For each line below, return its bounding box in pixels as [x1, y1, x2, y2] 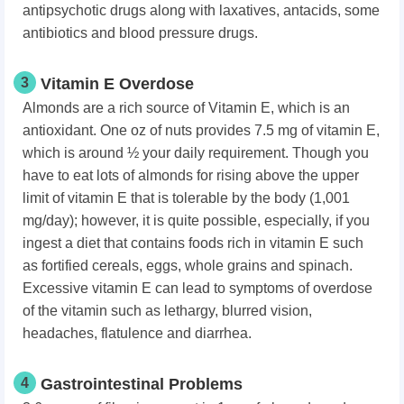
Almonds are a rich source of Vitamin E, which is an [23, 99, 350, 115]
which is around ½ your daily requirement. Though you [23, 144, 369, 161]
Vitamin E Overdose [41, 74, 194, 93]
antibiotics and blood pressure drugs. [23, 24, 258, 41]
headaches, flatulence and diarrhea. [23, 325, 252, 341]
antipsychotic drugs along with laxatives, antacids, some [23, 2, 380, 18]
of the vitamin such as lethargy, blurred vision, [23, 302, 312, 318]
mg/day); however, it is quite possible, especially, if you [23, 212, 370, 228]
